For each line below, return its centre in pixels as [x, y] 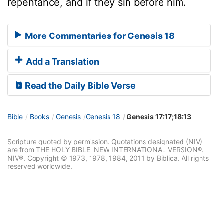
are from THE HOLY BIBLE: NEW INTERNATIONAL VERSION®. [106, 150]
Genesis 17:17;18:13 [158, 117]
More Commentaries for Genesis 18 [99, 36]
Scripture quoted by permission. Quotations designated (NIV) [105, 142]
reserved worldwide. [40, 166]
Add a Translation [62, 62]
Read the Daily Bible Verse [79, 86]
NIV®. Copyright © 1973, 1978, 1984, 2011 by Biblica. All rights [108, 158]
